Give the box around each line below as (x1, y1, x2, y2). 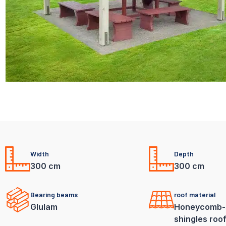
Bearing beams (30, 190, 78, 199)
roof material (174, 190, 216, 199)
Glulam (30, 202, 58, 212)
